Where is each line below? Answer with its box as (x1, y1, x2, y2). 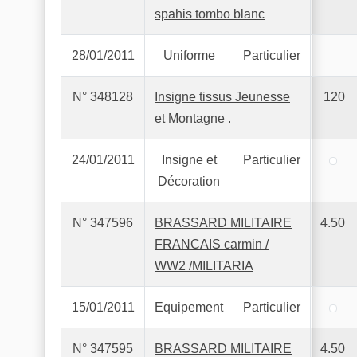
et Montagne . (155, 112, 231, 125)
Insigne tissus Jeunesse (155, 90, 290, 104)
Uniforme (163, 49, 215, 62)
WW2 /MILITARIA (155, 259, 253, 273)
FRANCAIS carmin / (155, 237, 269, 251)
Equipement (155, 300, 223, 314)
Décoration (158, 175, 220, 188)
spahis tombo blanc (155, 7, 265, 21)
